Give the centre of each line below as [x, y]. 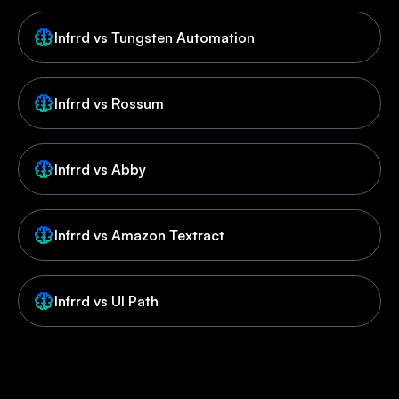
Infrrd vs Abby [100, 170]
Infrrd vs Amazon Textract [139, 236]
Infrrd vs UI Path [106, 301]
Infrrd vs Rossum [109, 104]
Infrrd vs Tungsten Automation [155, 38]
